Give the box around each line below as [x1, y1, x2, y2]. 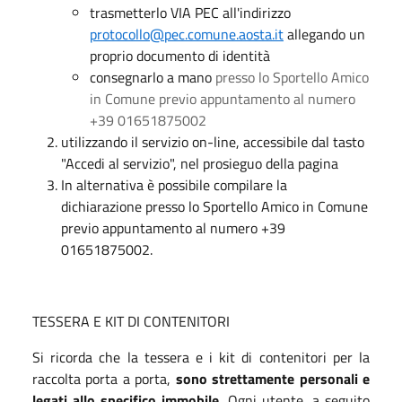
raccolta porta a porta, [32, 368, 176, 389]
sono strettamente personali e [175, 368, 371, 389]
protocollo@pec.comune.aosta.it [90, 23, 284, 45]
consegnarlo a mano [90, 66, 215, 88]
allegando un [284, 23, 365, 45]
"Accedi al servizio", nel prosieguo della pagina [61, 153, 338, 174]
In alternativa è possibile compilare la [61, 174, 287, 196]
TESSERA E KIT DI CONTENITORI [32, 310, 230, 332]
